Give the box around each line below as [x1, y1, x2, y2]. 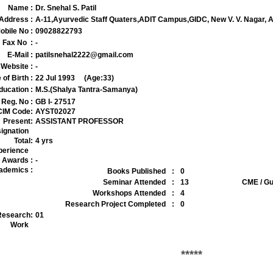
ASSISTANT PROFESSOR [35, 117, 124, 126]
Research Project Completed [65, 200, 166, 208]
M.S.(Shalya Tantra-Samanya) [35, 85, 138, 94]
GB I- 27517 [35, 97, 76, 106]
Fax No [2, 38, 30, 47]
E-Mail [7, 51, 30, 59]
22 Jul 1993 [35, 74, 75, 82]
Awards [1, 156, 30, 165]
